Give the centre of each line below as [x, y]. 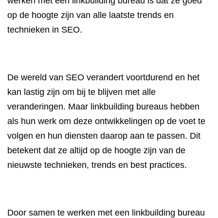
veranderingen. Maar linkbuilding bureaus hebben [103, 107]
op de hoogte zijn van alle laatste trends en [91, 15]
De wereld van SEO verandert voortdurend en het [103, 77]
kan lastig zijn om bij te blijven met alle [82, 92]
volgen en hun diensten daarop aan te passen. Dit [104, 136]
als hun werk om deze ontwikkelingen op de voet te [106, 121]
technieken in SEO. [45, 30]
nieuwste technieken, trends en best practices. [97, 165]
